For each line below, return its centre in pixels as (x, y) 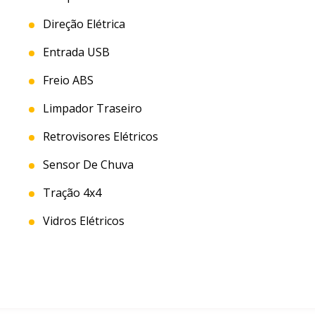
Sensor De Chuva (86, 165)
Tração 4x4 (70, 193)
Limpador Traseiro (91, 109)
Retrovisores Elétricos (99, 137)
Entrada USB (75, 52)
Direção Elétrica (82, 24)
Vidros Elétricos (82, 221)
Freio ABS (66, 81)
